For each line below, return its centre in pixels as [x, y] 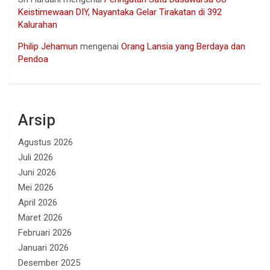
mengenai [99, 46]
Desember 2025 [49, 262]
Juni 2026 [37, 172]
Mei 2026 [36, 187]
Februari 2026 [45, 232]
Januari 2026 [43, 247]
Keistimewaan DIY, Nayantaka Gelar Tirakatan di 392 [120, 12]
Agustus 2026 [46, 142]
